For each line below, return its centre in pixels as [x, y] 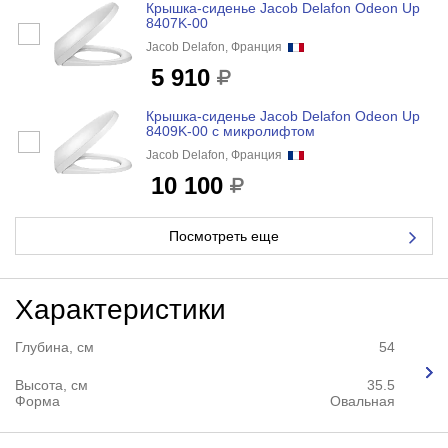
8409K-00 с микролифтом [230, 131]
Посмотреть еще [224, 235]
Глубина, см [54, 346]
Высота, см [51, 384]
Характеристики [120, 309]
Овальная [363, 400]
